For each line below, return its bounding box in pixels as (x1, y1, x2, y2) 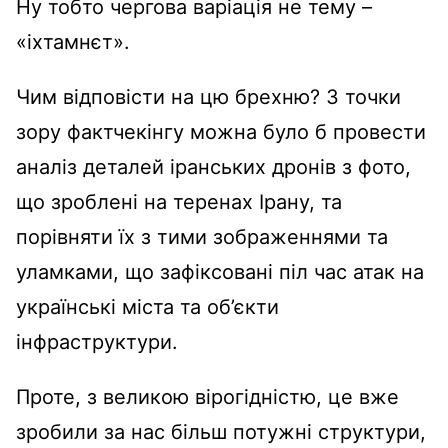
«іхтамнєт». (16, 29, 130, 54)
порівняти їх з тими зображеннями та (16, 224, 388, 249)
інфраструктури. (16, 329, 178, 354)
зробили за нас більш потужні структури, (16, 419, 426, 444)
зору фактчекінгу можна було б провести (16, 119, 426, 144)
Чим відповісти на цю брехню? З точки (16, 84, 401, 109)
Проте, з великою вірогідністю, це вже (16, 384, 399, 409)
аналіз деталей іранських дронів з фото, (16, 154, 411, 179)
